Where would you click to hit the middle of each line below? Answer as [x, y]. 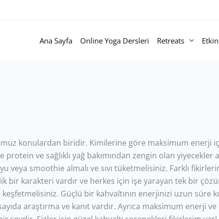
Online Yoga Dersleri [115, 40]
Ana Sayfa [56, 40]
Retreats [171, 40]
